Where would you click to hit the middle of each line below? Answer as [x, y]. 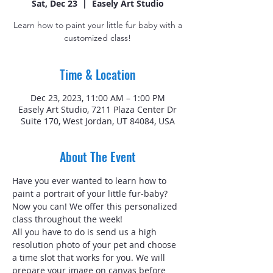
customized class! [97, 38]
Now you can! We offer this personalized [96, 206]
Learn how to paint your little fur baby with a [97, 25]
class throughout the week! [67, 219]
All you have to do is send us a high [86, 232]
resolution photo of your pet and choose [95, 245]
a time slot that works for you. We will [90, 257]
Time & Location [97, 74]
